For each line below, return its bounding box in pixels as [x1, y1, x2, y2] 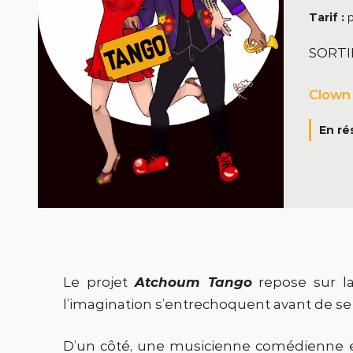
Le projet [63, 274, 135, 290]
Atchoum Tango [134, 274, 252, 290]
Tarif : [309, 10, 347, 24]
